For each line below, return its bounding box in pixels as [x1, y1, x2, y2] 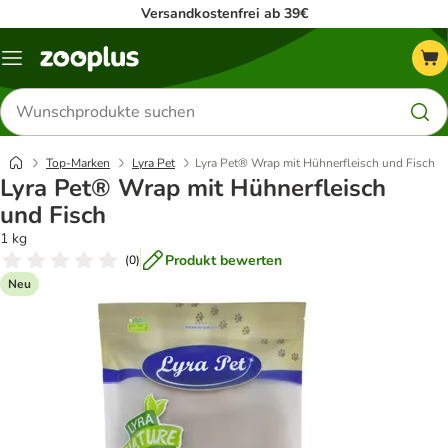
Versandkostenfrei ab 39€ [140, 4, 308, 23]
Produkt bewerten [165, 250, 282, 270]
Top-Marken [46, 155, 110, 171]
